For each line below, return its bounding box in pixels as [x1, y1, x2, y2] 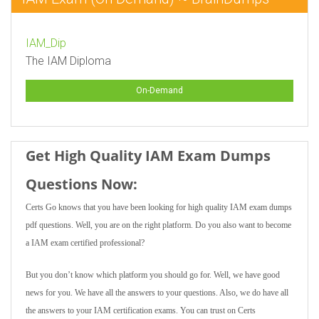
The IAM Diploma [26, 54, 111, 68]
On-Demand [136, 85, 183, 95]
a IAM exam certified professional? [26, 238, 145, 248]
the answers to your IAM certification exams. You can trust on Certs [26, 305, 256, 315]
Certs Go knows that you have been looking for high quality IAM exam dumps [26, 202, 292, 212]
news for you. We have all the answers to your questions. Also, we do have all [26, 288, 288, 298]
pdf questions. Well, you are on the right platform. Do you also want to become [26, 220, 291, 230]
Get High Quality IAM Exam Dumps [26, 146, 271, 165]
